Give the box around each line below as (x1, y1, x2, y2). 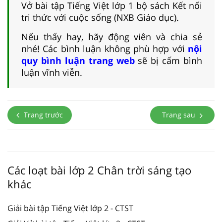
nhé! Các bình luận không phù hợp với (21, 43, 188, 55)
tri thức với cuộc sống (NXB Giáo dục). (21, 11, 179, 23)
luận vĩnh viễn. (21, 66, 82, 78)
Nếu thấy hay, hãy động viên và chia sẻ (21, 31, 202, 43)
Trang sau (162, 110, 197, 119)
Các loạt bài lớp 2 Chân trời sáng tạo (7, 163, 191, 177)
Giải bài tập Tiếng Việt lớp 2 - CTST (7, 203, 133, 214)
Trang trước (22, 110, 63, 119)
